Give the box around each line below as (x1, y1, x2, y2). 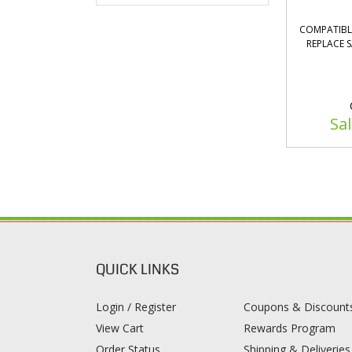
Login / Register (96, 299, 176, 314)
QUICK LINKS (96, 259, 179, 280)
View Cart (96, 321, 144, 335)
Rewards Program (244, 321, 336, 335)
